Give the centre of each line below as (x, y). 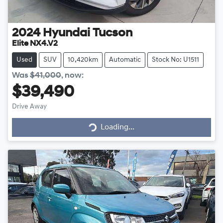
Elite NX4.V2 (35, 44)
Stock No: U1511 (175, 60)
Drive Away (29, 107)
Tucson (112, 34)
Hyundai (66, 34)
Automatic (125, 60)
